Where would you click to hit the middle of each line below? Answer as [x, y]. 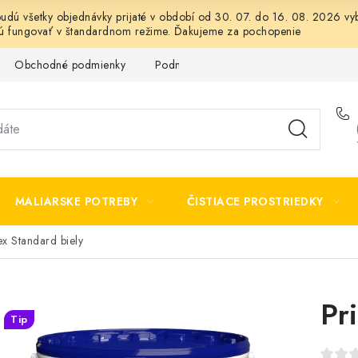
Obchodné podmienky [70, 64]
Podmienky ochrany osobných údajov [248, 64]
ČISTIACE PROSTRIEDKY [255, 201]
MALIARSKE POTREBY [76, 201]
